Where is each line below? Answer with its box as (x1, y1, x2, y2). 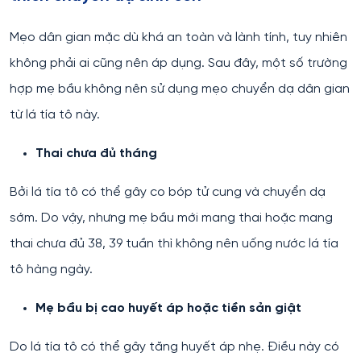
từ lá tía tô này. (10, 108, 103, 122)
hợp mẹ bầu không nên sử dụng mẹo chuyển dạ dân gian (10, 82, 350, 96)
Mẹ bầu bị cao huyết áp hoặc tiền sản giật (35, 301, 305, 315)
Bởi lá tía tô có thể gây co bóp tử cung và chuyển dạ (10, 185, 326, 199)
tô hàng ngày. (10, 263, 96, 276)
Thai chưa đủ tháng (35, 147, 160, 160)
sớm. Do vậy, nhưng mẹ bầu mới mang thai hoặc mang (10, 211, 333, 225)
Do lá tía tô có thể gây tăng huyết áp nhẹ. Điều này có (10, 340, 339, 354)
